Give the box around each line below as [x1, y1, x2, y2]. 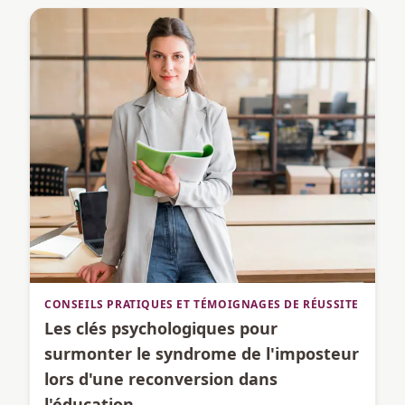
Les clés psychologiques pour [44, 317, 278, 340]
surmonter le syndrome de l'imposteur [44, 343, 359, 365]
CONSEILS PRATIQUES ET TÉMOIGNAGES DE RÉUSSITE [44, 297, 359, 313]
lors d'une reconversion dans [44, 368, 278, 391]
